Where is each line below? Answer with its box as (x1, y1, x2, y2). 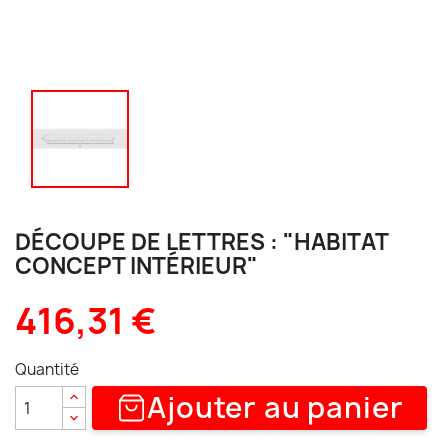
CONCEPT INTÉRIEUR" (15, 251, 258, 281)
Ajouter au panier (147, 388, 404, 427)
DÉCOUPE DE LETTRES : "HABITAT (15, 227, 388, 257)
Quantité (15, 359, 79, 380)
